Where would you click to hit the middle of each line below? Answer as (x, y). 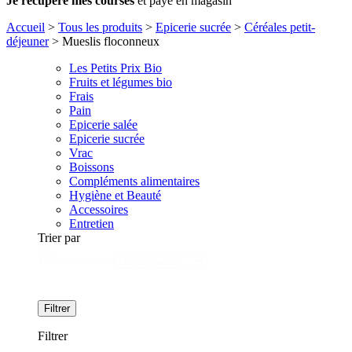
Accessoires (99, 209)
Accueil (26, 27)
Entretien (92, 223)
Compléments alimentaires (134, 181)
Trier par (59, 237)
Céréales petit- (280, 27)
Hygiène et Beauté (115, 195)
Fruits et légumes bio (121, 82)
